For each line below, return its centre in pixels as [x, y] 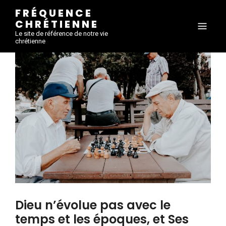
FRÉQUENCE [54, 13]
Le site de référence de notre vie [62, 34]
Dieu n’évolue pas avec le [93, 205]
